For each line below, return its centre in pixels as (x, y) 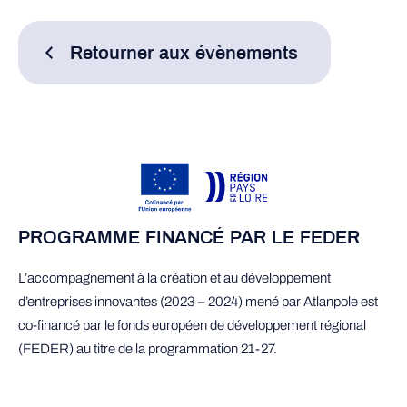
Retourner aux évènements (184, 54)
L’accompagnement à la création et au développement (174, 278)
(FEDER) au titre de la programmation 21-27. (148, 349)
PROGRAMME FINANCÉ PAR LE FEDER (189, 238)
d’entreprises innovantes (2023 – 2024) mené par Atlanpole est (198, 302)
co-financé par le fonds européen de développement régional (192, 325)
